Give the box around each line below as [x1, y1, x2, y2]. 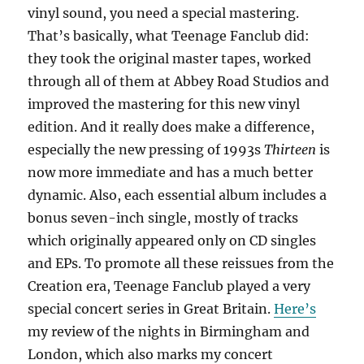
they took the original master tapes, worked [28, 50, 312, 67]
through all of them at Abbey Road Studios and [28, 72, 330, 89]
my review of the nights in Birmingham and [28, 323, 310, 340]
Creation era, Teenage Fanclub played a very [28, 277, 311, 294]
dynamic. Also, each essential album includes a [28, 186, 327, 203]
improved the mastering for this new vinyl [28, 95, 301, 112]
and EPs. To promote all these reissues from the [28, 254, 335, 271]
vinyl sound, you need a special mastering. [28, 4, 300, 21]
